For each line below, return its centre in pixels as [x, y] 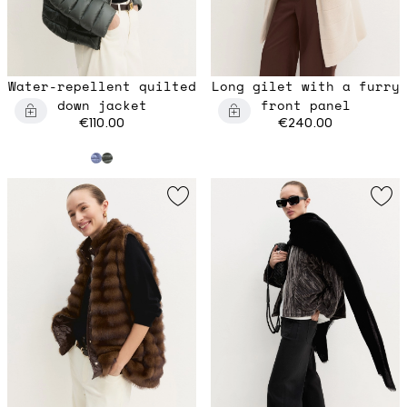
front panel [305, 105]
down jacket [102, 105]
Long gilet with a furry [305, 86]
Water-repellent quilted [102, 86]
